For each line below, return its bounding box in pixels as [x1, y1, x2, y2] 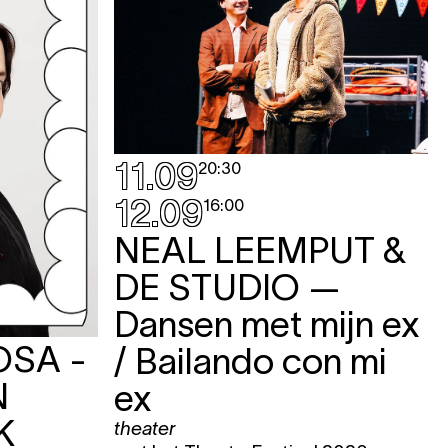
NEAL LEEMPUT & [114, 229, 406, 270]
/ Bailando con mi [114, 340, 387, 381]
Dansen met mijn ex [114, 303, 420, 344]
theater [114, 417, 175, 439]
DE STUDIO [114, 266, 300, 307]
